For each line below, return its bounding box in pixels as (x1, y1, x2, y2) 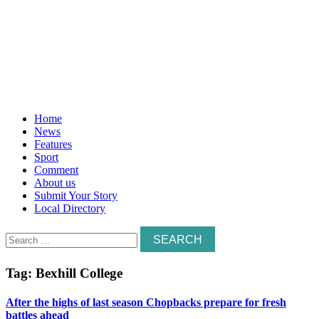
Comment (34, 164, 78, 176)
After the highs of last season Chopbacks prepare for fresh (6, 296, 286, 308)
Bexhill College (36, 265, 122, 281)
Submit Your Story (34, 189, 117, 202)
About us (34, 177, 75, 189)
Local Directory (34, 202, 105, 214)
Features (34, 138, 72, 150)
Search (5, 226, 36, 238)
